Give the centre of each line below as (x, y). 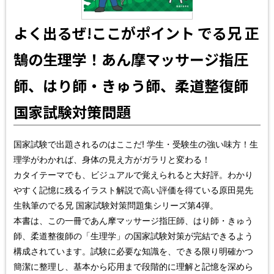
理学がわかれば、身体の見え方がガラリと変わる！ (112, 159)
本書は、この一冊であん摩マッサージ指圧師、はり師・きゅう (133, 220)
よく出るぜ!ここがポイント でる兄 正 (136, 32)
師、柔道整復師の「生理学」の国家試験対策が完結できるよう (133, 235)
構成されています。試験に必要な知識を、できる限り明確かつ (133, 251)
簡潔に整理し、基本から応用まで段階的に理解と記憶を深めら (133, 266)
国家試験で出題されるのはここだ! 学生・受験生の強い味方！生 (136, 144)
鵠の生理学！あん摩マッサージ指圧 (131, 59)
